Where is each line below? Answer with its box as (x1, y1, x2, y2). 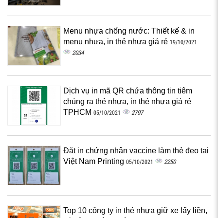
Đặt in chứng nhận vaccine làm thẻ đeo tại (63, 146, 209, 155)
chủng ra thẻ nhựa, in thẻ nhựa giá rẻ (63, 97, 191, 106)
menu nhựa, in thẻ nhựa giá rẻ (63, 37, 170, 46)
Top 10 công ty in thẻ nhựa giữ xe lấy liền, (63, 206, 207, 215)
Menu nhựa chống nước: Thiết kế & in (63, 27, 195, 35)
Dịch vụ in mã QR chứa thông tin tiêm (63, 87, 192, 95)
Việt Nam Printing (63, 157, 126, 165)
